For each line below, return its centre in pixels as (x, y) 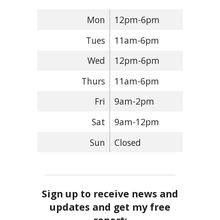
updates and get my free (110, 207)
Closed (127, 142)
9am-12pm (137, 122)
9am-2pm (134, 101)
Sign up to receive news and (110, 194)
